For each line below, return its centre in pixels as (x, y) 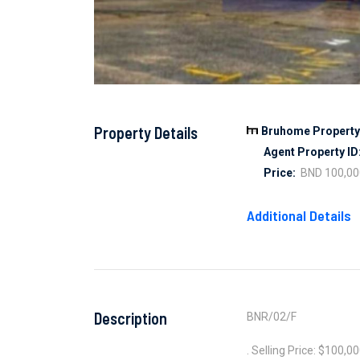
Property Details (146, 133)
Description (131, 318)
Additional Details (299, 215)
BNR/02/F (272, 317)
